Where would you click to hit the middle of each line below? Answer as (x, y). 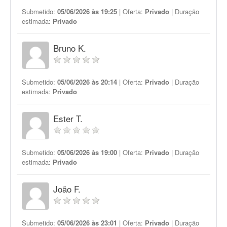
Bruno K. (70, 48)
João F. (67, 189)
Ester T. (68, 118)
